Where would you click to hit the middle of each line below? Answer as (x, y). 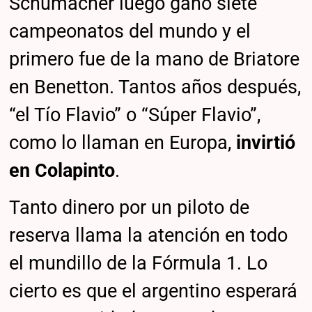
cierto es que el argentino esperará (154, 291)
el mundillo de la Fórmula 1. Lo (139, 263)
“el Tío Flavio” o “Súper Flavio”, (135, 115)
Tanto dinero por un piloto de (130, 207)
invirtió (266, 142)
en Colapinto (62, 170)
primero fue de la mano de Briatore (155, 59)
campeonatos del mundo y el (130, 31)
